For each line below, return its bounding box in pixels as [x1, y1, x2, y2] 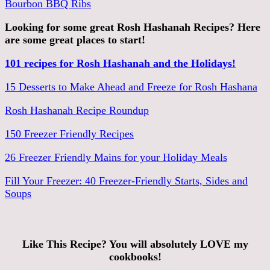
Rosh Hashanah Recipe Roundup [5, 104, 149, 116]
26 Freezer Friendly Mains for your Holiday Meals [5, 151, 227, 163]
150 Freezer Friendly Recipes [5, 127, 134, 140]
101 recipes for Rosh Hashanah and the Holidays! [5, 57, 236, 69]
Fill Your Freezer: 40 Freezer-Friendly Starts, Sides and [5, 174, 248, 187]
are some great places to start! [5, 33, 145, 46]
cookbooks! [108, 250, 162, 263]
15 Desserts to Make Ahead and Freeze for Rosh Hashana [5, 80, 257, 93]
